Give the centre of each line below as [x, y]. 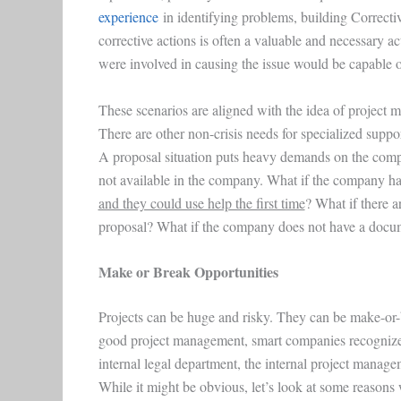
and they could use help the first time [201, 202]
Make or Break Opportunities [188, 272]
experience [128, 17]
